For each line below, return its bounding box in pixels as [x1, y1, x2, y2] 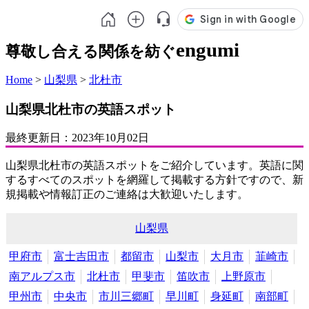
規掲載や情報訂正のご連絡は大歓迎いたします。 [6, 188, 248, 201]
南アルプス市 [9, 270, 75, 283]
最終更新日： [6, 132, 72, 144]
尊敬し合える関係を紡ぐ [6, 43, 176, 60]
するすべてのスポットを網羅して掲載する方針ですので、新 [6, 174, 303, 186]
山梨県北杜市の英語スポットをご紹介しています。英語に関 [6, 159, 303, 172]
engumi [176, 39, 239, 61]
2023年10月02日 [72, 132, 149, 144]
